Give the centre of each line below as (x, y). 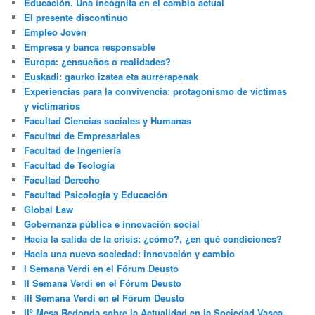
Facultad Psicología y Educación (96, 194)
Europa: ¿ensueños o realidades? (98, 61)
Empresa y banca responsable (90, 46)
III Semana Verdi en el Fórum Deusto (104, 297)
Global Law (49, 209)
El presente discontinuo (76, 17)
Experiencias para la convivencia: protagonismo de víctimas (156, 91)
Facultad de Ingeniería (73, 150)
